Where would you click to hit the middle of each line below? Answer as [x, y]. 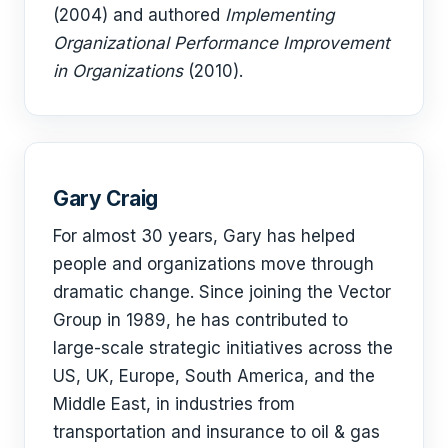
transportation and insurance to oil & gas [216, 432]
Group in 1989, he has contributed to [200, 320]
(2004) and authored [139, 15]
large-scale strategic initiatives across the [223, 348]
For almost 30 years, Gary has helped [204, 236]
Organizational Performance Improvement [221, 43]
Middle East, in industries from [174, 404]
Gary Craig [105, 199]
